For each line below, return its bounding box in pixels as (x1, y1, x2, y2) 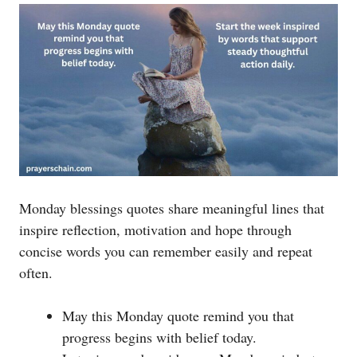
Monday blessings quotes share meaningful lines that (19, 198, 324, 218)
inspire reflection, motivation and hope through (19, 220, 292, 240)
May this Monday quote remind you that (62, 306, 294, 326)
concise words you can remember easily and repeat (19, 241, 312, 261)
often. (19, 263, 53, 283)
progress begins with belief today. (62, 328, 257, 347)
